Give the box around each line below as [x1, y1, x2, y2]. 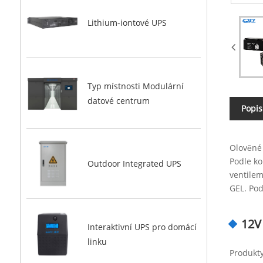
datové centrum [87, 95, 150, 106]
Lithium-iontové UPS [87, 17, 167, 29]
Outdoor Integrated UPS [87, 158, 181, 170]
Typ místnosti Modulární [87, 80, 184, 92]
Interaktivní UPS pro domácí [87, 221, 197, 233]
